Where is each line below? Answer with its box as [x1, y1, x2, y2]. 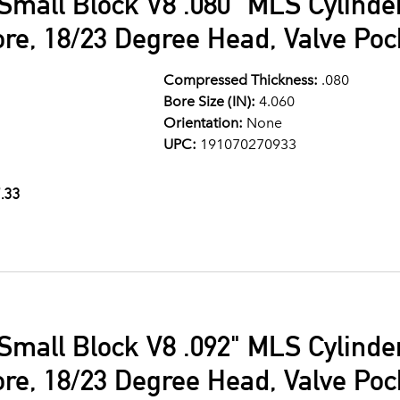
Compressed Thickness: [162, 71, 318, 88]
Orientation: [162, 114, 243, 131]
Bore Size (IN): [162, 93, 255, 110]
